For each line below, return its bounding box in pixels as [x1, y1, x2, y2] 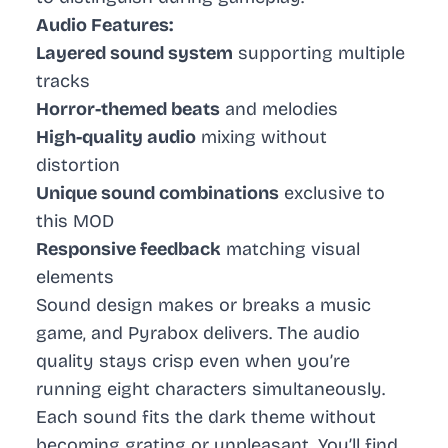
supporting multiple [233, 42, 405, 65]
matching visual [221, 238, 360, 261]
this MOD [36, 210, 114, 233]
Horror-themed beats [36, 98, 220, 121]
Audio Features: [36, 14, 173, 37]
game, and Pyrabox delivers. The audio [36, 322, 360, 345]
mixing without [196, 126, 327, 149]
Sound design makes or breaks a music [36, 294, 371, 317]
